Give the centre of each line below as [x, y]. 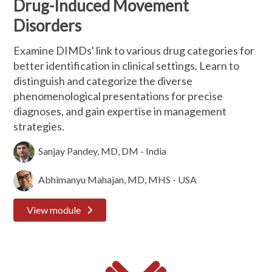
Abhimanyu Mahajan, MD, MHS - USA [116, 179]
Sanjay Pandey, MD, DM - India [101, 151]
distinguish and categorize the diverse [103, 81]
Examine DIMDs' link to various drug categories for [134, 50]
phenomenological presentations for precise [118, 96]
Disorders [48, 25]
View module [54, 210]
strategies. [39, 126]
